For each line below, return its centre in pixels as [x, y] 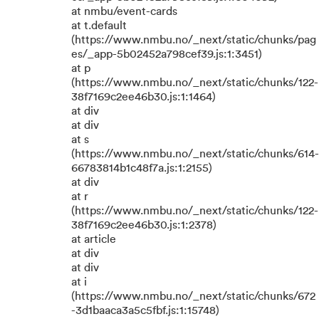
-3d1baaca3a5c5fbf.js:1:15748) [145, 310]
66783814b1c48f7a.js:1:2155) [142, 168]
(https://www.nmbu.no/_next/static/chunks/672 [193, 296]
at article [94, 239]
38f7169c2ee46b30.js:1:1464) [143, 97]
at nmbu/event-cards [124, 11]
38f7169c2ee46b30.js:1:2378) [144, 225]
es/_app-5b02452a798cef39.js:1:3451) [167, 54]
